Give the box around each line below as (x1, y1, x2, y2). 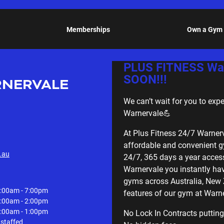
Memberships (66, 24, 110, 34)
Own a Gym (186, 24, 222, 34)
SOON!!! (123, 71, 167, 87)
